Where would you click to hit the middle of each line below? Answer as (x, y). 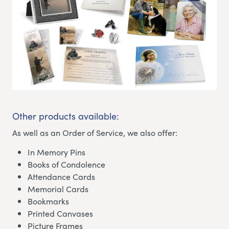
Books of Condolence (66, 165)
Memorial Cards (58, 189)
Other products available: (66, 116)
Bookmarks (48, 201)
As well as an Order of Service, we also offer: (95, 133)
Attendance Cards (61, 177)
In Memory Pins (56, 152)
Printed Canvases (60, 214)
